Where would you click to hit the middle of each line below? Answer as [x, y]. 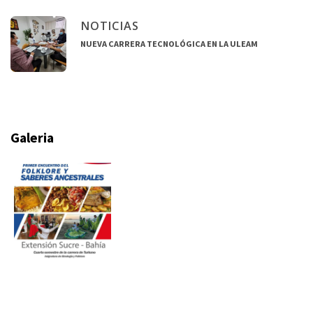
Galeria [32, 137]
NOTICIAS [110, 26]
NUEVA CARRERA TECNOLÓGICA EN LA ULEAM [169, 43]
